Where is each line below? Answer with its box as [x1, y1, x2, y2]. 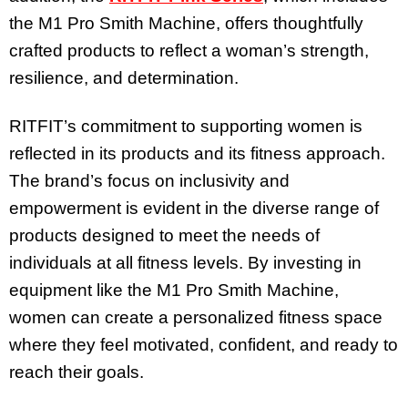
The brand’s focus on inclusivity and [9, 170, 290, 190]
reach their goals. [9, 362, 144, 382]
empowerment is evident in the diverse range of [9, 198, 379, 218]
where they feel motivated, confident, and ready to [9, 334, 398, 354]
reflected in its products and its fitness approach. [9, 143, 385, 163]
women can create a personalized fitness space [9, 307, 382, 327]
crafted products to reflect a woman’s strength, [9, 40, 369, 60]
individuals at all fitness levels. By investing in [9, 252, 362, 272]
